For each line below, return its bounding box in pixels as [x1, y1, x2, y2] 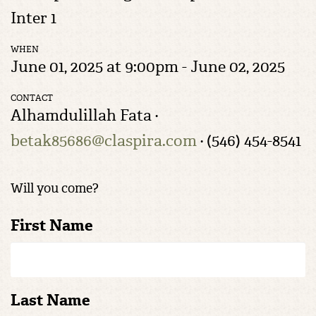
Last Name [11, 290, 90, 310]
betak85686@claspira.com [11, 130, 197, 151]
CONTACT [11, 92, 53, 104]
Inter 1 [11, 8, 56, 28]
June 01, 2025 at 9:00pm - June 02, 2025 [11, 56, 285, 77]
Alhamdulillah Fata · [11, 105, 158, 126]
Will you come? [11, 180, 99, 197]
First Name [11, 215, 93, 236]
